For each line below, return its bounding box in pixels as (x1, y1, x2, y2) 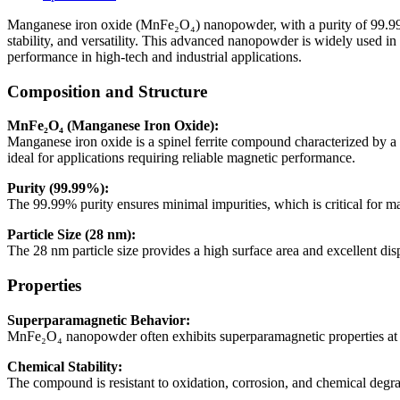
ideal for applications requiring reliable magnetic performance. (7, 150, 355, 166)
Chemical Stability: (7, 358, 122, 374)
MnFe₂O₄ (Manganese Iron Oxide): (7, 118, 219, 134)
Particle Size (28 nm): (7, 227, 136, 243)
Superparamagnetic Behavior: (7, 312, 190, 328)
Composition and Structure (7, 81, 207, 101)
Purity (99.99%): (7, 180, 109, 196)
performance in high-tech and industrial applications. (7, 48, 302, 64)
